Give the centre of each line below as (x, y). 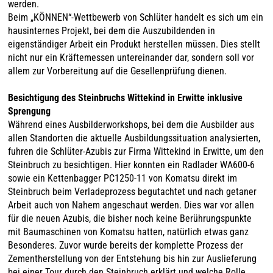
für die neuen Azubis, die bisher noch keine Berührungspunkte (130, 218)
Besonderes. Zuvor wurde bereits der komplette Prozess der (126, 245)
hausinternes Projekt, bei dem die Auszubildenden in (112, 31)
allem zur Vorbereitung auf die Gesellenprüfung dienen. (118, 71)
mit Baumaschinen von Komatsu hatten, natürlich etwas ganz (129, 232)
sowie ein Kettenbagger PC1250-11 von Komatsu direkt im (123, 178)
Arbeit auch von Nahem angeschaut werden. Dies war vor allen (131, 205)
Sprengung (30, 111)
